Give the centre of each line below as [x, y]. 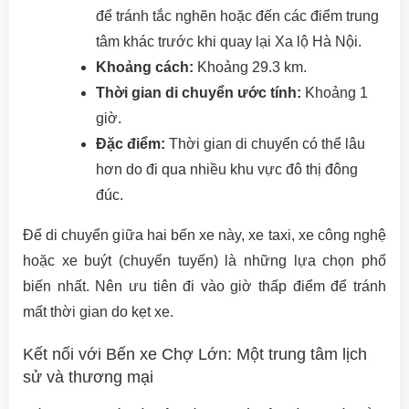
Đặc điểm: [131, 144]
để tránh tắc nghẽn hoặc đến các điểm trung [237, 16]
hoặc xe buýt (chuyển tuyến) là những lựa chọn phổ [204, 261]
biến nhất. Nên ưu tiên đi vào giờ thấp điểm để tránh [204, 287]
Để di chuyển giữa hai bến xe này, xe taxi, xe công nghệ [204, 236]
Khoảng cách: [145, 68]
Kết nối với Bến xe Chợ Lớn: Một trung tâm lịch [195, 355]
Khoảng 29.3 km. [250, 68]
